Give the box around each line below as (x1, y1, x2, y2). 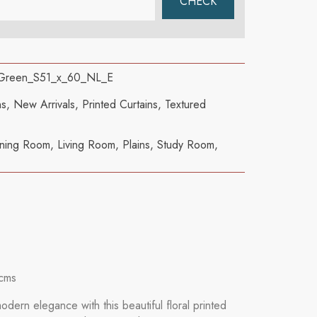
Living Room (57, 136, 115, 153)
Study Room (156, 136, 214, 153)
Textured (164, 96, 206, 113)
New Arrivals (13, 96, 75, 113)
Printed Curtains (81, 96, 158, 113)
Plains (122, 136, 150, 153)
